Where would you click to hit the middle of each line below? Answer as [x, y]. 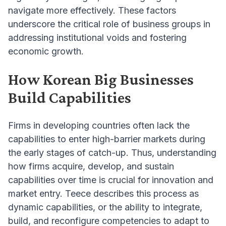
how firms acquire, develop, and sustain [91, 166]
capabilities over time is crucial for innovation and [111, 180]
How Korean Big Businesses [101, 79]
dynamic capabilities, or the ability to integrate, [105, 207]
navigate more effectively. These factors [92, 11]
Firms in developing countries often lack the [99, 126]
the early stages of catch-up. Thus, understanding [112, 153]
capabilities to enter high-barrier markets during [107, 139]
